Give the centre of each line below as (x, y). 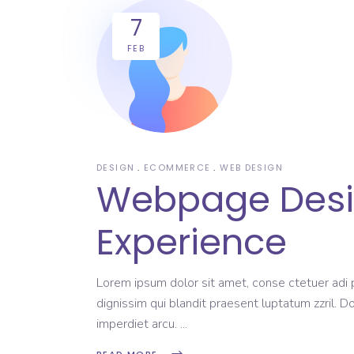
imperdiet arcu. (138, 324)
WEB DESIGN (251, 167)
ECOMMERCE (177, 167)
